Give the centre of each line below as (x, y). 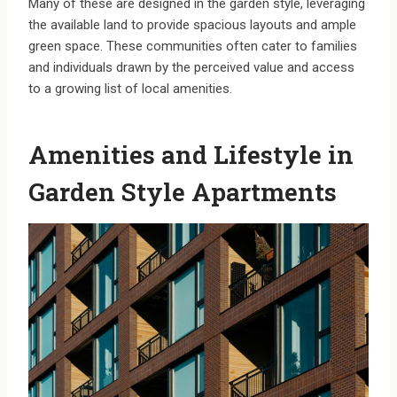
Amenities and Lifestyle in (191, 155)
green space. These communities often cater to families (193, 47)
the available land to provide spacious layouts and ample (192, 25)
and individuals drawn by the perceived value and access (191, 68)
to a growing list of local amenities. (130, 89)
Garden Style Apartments (183, 192)
